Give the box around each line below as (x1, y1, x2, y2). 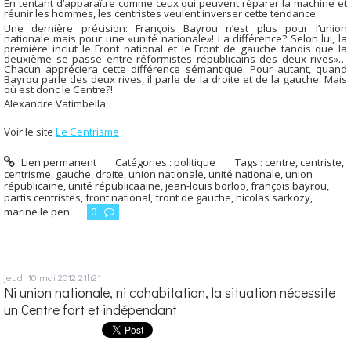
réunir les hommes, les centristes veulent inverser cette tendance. (4, 6, 318, 21)
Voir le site (4, 125, 56, 139)
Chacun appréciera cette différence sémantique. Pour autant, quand (4, 61, 347, 76)
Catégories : (115, 155, 175, 170)
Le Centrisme (56, 125, 119, 139)
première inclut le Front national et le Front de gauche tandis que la (4, 41, 347, 56)
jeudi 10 (4, 270, 37, 284)
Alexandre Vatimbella (4, 96, 106, 111)
